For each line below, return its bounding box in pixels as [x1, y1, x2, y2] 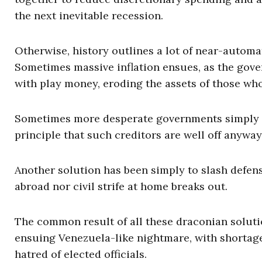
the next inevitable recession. [15, 9, 163, 22]
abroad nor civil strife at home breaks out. [15, 180, 227, 193]
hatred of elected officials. [15, 247, 147, 261]
